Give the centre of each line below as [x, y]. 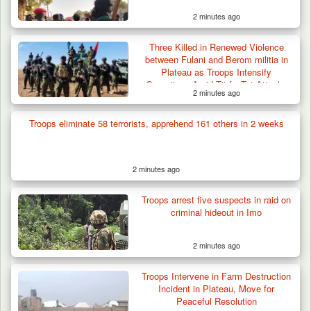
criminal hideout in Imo [217, 212]
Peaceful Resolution [216, 301]
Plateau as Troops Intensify [217, 72]
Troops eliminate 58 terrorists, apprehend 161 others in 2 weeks [156, 123]
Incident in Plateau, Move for [217, 288]
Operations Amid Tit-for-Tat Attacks [216, 84]
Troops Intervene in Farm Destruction [217, 276]
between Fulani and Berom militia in [216, 59]
